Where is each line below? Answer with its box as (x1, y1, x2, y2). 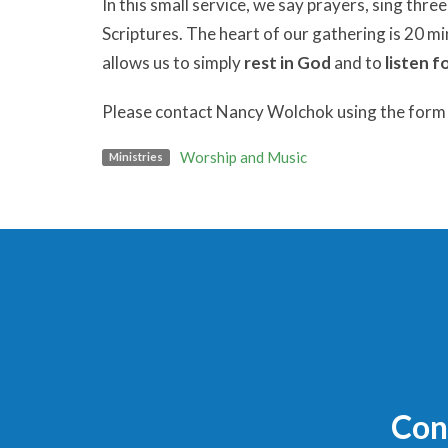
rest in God (244, 52, 331, 73)
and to (334, 52, 382, 73)
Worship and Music (179, 148, 307, 166)
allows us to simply (102, 52, 241, 73)
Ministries (108, 150, 163, 164)
